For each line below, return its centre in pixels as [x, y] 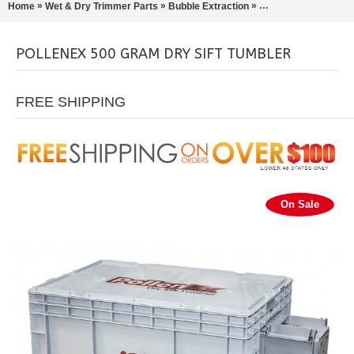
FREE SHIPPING [71, 102]
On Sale [300, 204]
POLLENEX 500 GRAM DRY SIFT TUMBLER [153, 54]
